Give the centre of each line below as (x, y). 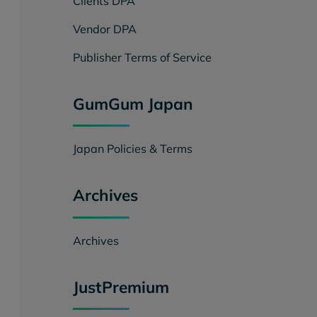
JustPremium (121, 287)
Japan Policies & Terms (132, 149)
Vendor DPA (104, 29)
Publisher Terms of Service (142, 57)
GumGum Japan (133, 103)
